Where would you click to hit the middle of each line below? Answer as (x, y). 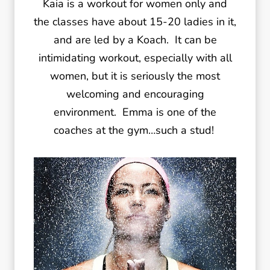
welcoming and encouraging (135, 94)
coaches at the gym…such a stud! (135, 130)
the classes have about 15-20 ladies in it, (135, 22)
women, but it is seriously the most (135, 76)
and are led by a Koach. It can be (135, 40)
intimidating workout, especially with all (135, 58)
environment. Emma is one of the (135, 112)
